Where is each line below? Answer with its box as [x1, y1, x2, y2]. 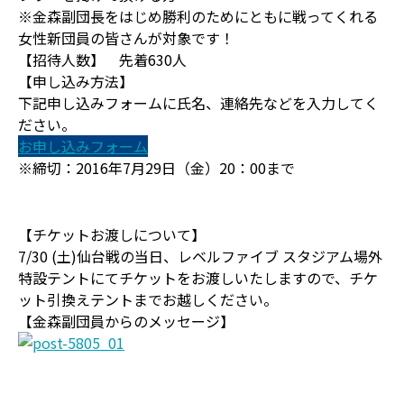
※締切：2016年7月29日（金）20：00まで [18, 157, 295, 179]
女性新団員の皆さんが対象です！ [18, 27, 234, 49]
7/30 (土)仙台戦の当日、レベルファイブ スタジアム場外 [18, 245, 382, 267]
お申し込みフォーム [18, 135, 148, 157]
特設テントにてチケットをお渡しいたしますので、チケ [18, 267, 378, 289]
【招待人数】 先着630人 [18, 49, 187, 70]
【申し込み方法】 [18, 70, 133, 92]
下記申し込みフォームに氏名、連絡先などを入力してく [18, 92, 379, 114]
